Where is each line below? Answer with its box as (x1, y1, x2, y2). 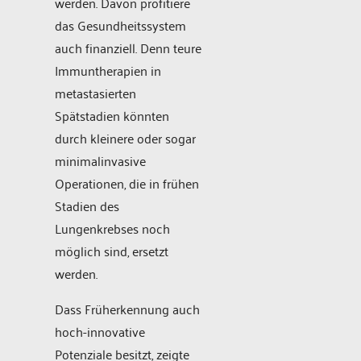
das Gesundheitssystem (55, 13, 186, 36)
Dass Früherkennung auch (55, 297, 200, 320)
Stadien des (55, 193, 119, 217)
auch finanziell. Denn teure (55, 35, 201, 59)
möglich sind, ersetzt (55, 239, 168, 262)
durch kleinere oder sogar (55, 126, 196, 149)
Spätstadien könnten (55, 103, 169, 127)
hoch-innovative (55, 319, 145, 342)
